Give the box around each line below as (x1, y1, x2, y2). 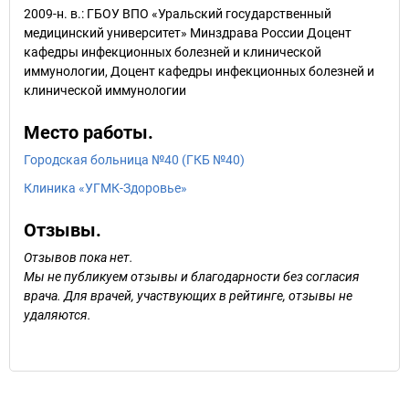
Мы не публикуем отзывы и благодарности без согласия (24, 269, 360, 284)
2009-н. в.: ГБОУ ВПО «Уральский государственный (24, 6, 331, 21)
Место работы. (24, 121, 153, 143)
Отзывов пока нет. (24, 250, 133, 265)
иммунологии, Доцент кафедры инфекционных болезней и (24, 64, 374, 79)
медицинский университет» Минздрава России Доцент (24, 26, 351, 40)
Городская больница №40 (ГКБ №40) (24, 152, 245, 167)
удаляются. (24, 308, 91, 322)
